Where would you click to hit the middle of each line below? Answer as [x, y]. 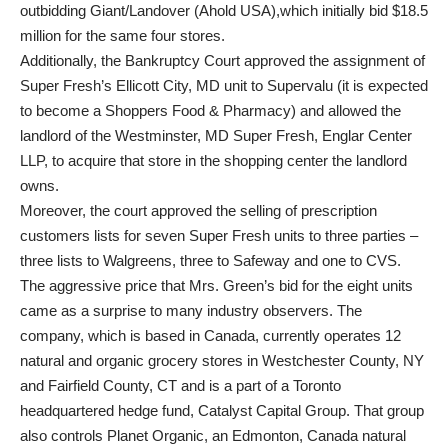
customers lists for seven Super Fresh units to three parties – [219, 235]
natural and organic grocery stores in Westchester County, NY [222, 360]
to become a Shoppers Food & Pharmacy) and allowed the [210, 110]
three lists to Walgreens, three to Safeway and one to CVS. [210, 260]
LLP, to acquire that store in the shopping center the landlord [213, 160]
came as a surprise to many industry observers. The [191, 310]
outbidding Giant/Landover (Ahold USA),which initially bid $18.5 [224, 10]
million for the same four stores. [122, 35]
